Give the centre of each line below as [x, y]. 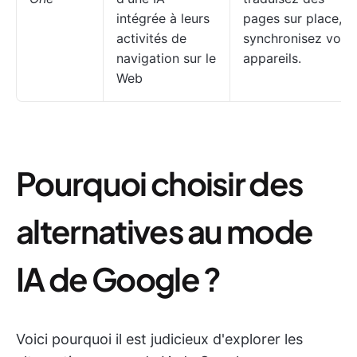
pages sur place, [292, 18]
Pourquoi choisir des [160, 183]
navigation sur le [166, 58]
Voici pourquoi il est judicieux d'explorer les [159, 339]
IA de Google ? [118, 279]
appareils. [272, 58]
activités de [151, 38]
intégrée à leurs [163, 18]
